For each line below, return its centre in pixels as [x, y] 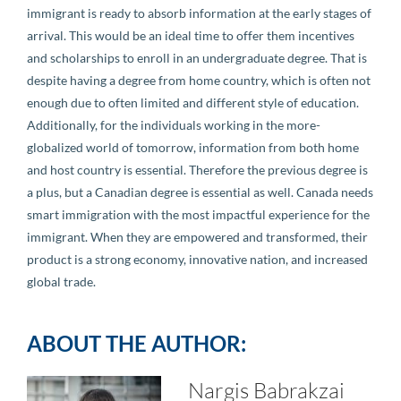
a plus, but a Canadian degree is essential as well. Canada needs [200, 192]
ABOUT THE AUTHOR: [137, 343]
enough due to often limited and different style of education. [193, 102]
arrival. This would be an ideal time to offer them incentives [191, 35]
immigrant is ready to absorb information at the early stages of [199, 13]
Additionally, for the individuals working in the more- [174, 125]
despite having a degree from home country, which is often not [199, 80]
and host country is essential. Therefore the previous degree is [197, 170]
